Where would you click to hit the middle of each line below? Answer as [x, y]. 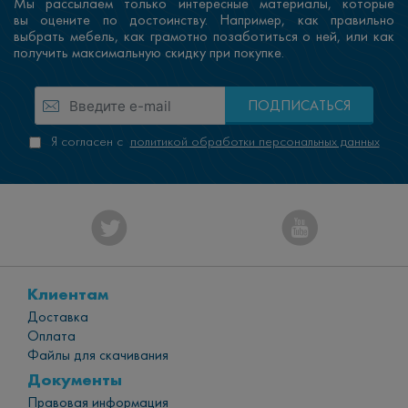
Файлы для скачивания [98, 356]
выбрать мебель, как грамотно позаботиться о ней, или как [204, 36]
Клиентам [68, 294]
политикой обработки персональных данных [255, 142]
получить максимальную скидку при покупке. [149, 52]
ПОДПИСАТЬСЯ [299, 106]
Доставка [58, 317]
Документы [75, 380]
